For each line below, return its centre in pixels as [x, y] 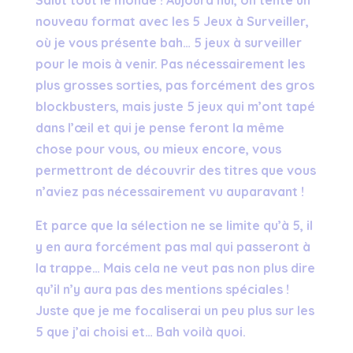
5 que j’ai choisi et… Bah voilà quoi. [140, 331]
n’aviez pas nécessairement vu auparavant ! [169, 191]
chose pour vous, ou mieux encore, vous [158, 149]
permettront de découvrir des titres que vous [175, 170]
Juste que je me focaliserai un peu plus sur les [175, 310]
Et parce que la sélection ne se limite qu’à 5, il [174, 225]
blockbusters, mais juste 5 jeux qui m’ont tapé [175, 106]
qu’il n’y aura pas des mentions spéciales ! [162, 289]
